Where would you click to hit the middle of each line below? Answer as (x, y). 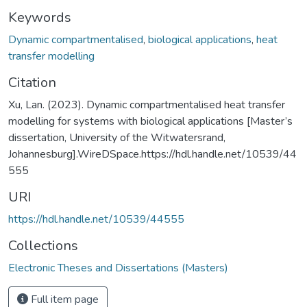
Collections (43, 245)
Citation (32, 82)
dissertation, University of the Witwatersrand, (117, 137)
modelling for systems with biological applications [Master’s (150, 121)
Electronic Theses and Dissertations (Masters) (118, 268)
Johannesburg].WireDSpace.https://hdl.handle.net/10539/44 (152, 154)
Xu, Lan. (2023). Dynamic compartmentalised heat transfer (147, 105)
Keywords (40, 17)
